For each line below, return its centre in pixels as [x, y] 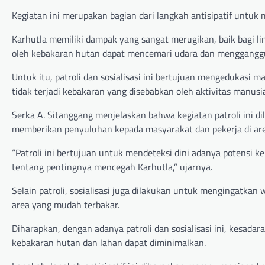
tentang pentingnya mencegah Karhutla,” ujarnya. [112, 167]
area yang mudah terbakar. [66, 205]
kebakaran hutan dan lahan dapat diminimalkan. [109, 243]
